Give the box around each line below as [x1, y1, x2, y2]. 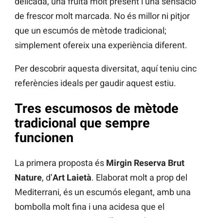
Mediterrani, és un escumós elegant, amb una [15, 187, 191, 198]
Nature [15, 172, 42, 183]
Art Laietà [53, 172, 91, 183]
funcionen [15, 129, 73, 145]
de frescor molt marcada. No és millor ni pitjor [15, 10, 190, 21]
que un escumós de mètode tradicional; [15, 25, 166, 36]
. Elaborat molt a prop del [91, 172, 187, 183]
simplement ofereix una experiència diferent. [15, 39, 187, 50]
